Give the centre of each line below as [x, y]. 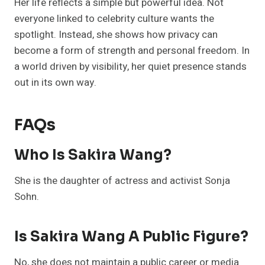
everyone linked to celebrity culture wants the [114, 19]
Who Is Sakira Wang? [93, 155]
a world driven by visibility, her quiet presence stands [130, 67]
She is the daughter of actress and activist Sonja [122, 181]
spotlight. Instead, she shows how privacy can [116, 35]
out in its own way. [55, 83]
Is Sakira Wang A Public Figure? [131, 237]
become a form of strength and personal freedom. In [132, 51]
